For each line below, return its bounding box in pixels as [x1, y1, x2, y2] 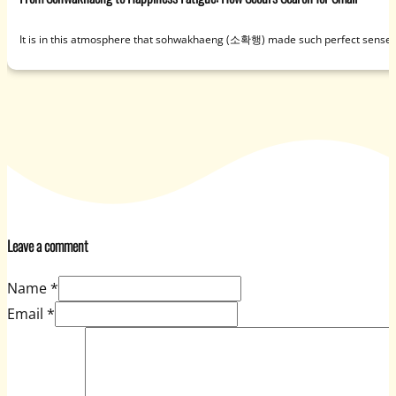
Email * [7, 303, 55, 324]
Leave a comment [7, 235, 88, 257]
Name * [7, 278, 58, 298]
